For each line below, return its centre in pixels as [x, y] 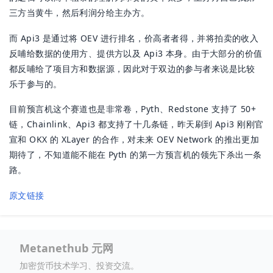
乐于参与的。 [36, 83]
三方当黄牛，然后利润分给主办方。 [80, 12]
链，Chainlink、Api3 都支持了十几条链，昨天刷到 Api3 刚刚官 [136, 124]
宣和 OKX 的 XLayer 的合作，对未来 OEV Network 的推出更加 [134, 140]
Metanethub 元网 [66, 248]
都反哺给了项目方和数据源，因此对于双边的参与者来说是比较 [132, 68]
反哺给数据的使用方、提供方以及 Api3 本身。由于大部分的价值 [136, 53]
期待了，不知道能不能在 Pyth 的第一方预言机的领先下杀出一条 [136, 155]
